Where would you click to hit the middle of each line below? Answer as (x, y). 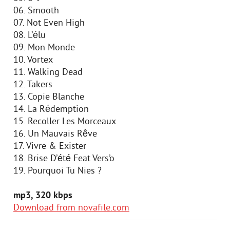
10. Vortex (33, 60)
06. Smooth (36, 11)
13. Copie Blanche (49, 97)
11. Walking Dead (48, 73)
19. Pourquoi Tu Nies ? (57, 171)
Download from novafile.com (71, 208)
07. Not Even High (49, 23)
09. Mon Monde (44, 48)
